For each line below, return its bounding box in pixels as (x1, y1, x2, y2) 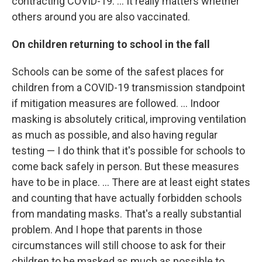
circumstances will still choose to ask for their (12, 239, 226, 251)
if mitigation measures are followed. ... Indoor (12, 96, 220, 109)
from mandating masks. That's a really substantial (12, 207, 242, 220)
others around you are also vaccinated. (12, 10, 190, 23)
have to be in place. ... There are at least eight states (12, 175, 250, 188)
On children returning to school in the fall (12, 37, 210, 50)
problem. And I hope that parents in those (12, 223, 202, 236)
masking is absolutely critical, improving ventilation (12, 112, 246, 125)
